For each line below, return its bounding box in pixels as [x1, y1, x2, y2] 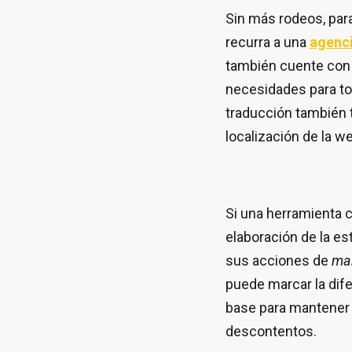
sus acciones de [225, 252, 332, 269]
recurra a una [225, 34, 310, 51]
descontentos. [225, 323, 317, 340]
